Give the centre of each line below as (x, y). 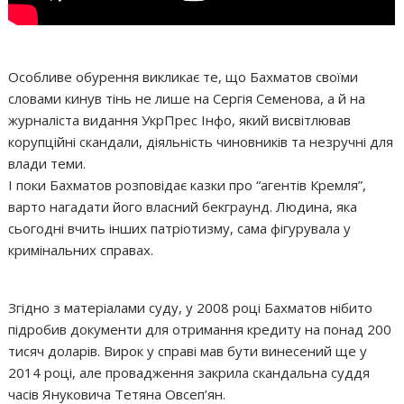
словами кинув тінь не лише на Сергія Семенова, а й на (187, 98)
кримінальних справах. (81, 249)
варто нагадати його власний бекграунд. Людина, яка (183, 206)
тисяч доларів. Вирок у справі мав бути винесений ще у (188, 350)
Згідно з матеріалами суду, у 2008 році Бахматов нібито (191, 307)
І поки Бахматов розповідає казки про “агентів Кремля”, (188, 184)
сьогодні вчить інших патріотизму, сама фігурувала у (180, 228)
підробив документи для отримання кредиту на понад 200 (200, 329)
